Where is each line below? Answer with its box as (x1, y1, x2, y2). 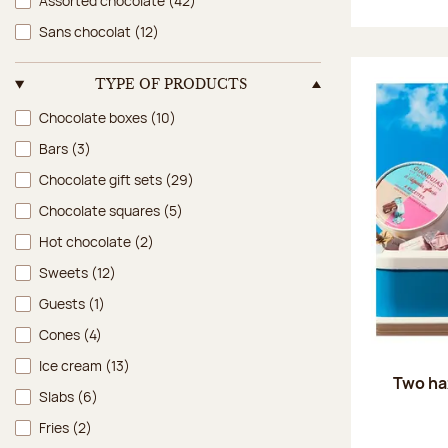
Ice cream (39, 355, 105, 375)
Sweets (39, 262, 91, 282)
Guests (39, 293, 88, 313)
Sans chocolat (39, 21, 134, 41)
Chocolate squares (39, 200, 163, 220)
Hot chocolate (39, 231, 134, 251)
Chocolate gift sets (39, 169, 165, 189)
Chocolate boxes (39, 107, 150, 127)
